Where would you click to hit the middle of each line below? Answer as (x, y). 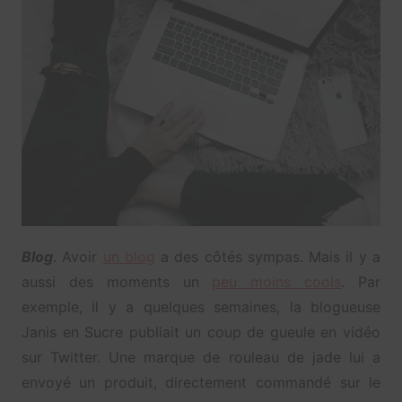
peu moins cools (277, 281)
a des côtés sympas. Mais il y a (268, 256)
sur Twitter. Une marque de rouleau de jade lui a (201, 357)
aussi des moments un (117, 281)
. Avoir (78, 256)
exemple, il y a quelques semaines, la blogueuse (201, 306)
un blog (129, 256)
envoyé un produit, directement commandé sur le (201, 382)
